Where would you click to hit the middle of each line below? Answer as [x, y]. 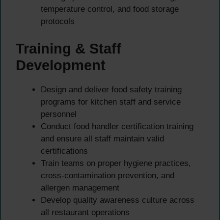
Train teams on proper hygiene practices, [116, 163]
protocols [58, 22]
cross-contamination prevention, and [108, 175]
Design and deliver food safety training [111, 89]
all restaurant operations [85, 212]
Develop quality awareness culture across [118, 200]
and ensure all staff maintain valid [102, 138]
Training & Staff [69, 48]
